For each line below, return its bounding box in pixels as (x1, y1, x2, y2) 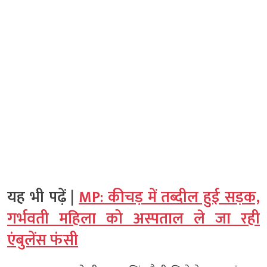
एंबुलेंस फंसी (7, 228, 78, 254)
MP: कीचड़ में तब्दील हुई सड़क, (79, 185, 260, 211)
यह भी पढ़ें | (7, 185, 79, 211)
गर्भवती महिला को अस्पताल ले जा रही (7, 206, 260, 232)
